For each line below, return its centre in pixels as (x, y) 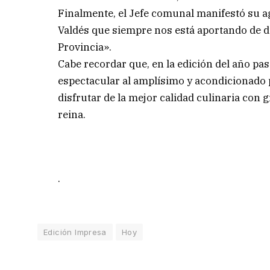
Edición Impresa (75, 232)
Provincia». (85, 47)
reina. (72, 114)
